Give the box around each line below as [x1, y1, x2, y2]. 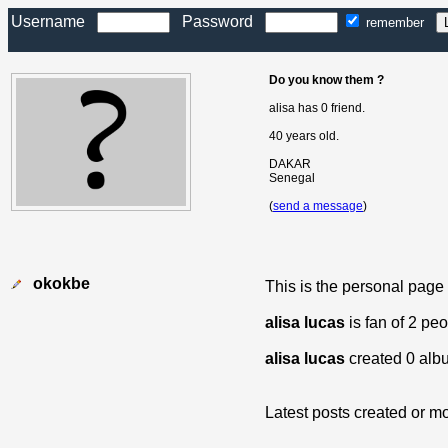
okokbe [33, 275, 90, 292]
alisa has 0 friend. [269, 101, 365, 115]
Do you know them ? [269, 73, 384, 87]
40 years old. [269, 129, 339, 143]
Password [170, 13, 265, 30]
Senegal [269, 171, 315, 185]
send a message [273, 199, 363, 213]
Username [11, 13, 97, 30]
